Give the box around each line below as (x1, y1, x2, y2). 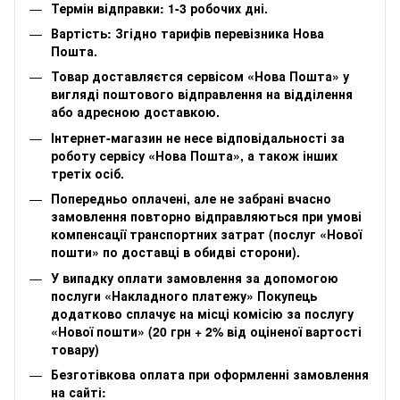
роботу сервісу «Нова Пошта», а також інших (51, 146, 337, 164)
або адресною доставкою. (51, 103, 220, 121)
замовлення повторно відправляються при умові (51, 207, 362, 226)
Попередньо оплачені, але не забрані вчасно (51, 189, 331, 208)
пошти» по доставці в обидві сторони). (51, 243, 300, 262)
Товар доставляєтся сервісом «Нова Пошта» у (51, 67, 349, 86)
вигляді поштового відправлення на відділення (51, 85, 353, 104)
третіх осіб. (51, 163, 124, 182)
